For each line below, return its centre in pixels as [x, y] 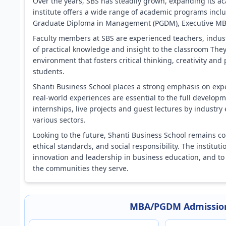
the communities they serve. [81, 168]
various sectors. [59, 120]
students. [49, 71]
